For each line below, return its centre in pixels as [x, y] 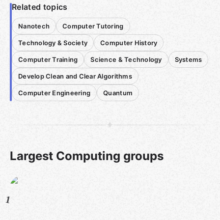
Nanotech [34, 26]
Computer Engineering [55, 93]
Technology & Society [53, 43]
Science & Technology [126, 59]
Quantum [118, 93]
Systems [188, 59]
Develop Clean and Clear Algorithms [75, 76]
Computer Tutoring [93, 26]
